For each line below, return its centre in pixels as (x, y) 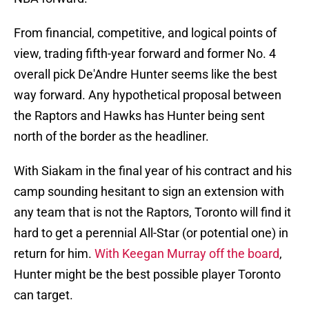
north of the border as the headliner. (111, 137)
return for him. (54, 254)
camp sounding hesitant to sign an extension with (149, 192)
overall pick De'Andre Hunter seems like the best (146, 74)
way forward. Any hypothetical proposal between (148, 95)
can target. (43, 295)
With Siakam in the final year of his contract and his (153, 171)
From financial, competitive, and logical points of (145, 33)
